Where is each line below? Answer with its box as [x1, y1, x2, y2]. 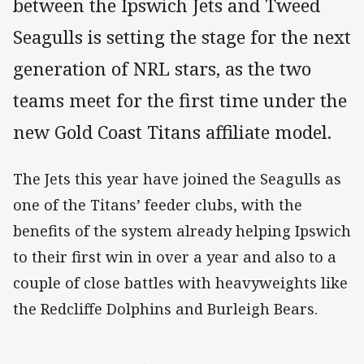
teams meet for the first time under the [13, 87, 347, 113]
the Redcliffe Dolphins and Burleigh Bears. [13, 298, 318, 318]
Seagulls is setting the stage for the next [13, 24, 351, 50]
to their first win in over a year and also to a [13, 246, 336, 266]
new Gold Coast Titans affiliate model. [13, 119, 331, 145]
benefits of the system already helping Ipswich [13, 220, 351, 240]
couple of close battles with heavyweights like [13, 272, 348, 292]
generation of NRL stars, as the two [13, 55, 311, 81]
